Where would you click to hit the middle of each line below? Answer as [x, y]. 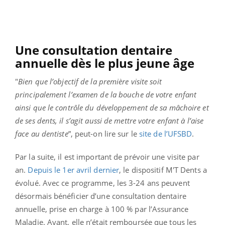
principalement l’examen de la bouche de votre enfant [106, 95]
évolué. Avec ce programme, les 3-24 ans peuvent [102, 183]
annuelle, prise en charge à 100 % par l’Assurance [102, 209]
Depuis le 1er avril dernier [74, 170]
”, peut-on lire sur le [103, 134]
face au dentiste [42, 134]
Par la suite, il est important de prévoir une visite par [107, 157]
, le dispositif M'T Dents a [163, 170]
